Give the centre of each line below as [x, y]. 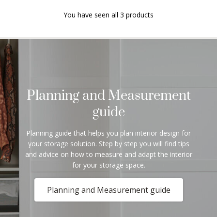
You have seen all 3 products [108, 15]
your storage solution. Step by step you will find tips [108, 144]
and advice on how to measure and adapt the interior [108, 155]
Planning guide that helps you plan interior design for [108, 133]
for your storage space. [108, 165]
